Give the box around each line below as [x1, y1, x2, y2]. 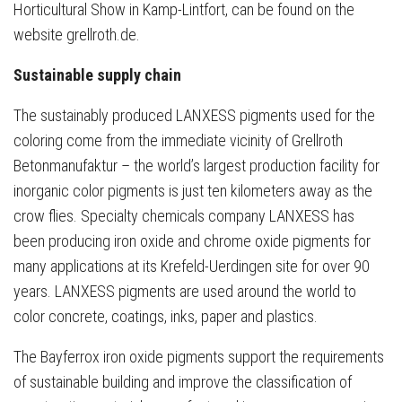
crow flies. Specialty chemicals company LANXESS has [13, 205, 354, 225]
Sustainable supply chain [13, 65, 181, 84]
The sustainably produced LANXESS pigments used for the [13, 105, 375, 125]
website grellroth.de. [13, 24, 140, 44]
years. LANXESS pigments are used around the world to [13, 281, 356, 301]
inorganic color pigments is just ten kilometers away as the [13, 180, 372, 200]
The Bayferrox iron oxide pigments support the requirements [13, 346, 384, 366]
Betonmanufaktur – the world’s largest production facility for [13, 155, 380, 175]
